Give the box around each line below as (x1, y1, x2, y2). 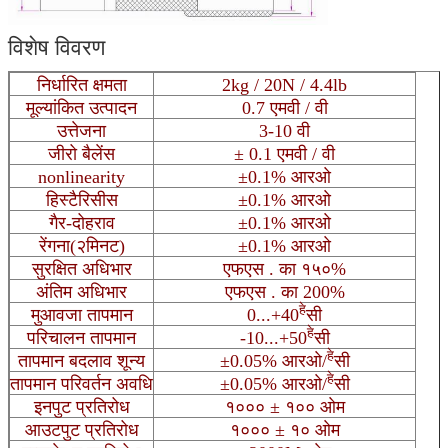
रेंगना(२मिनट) (38, 235, 125, 256)
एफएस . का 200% (224, 281, 345, 302)
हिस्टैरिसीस (45, 189, 118, 210)
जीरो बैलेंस (48, 143, 115, 164)
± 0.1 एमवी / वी (234, 143, 335, 164)
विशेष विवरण (8, 34, 105, 60)
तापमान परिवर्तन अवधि (10, 373, 153, 394)
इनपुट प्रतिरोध (33, 396, 130, 417)
